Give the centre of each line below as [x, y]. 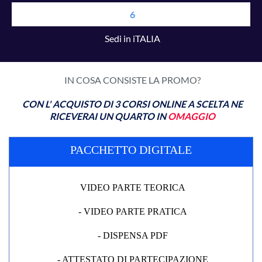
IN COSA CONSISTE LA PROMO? [132, 80]
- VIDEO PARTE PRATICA [132, 211]
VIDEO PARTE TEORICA [132, 187]
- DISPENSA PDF [132, 235]
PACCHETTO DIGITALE [131, 149]
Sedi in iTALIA [132, 38]
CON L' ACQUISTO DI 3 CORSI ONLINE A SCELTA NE [132, 104]
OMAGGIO [192, 116]
